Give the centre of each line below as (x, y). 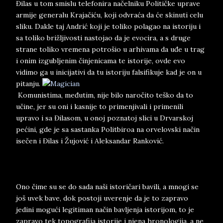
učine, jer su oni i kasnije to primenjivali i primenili (100, 107)
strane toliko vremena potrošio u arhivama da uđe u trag (110, 49)
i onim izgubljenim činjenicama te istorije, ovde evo (101, 61)
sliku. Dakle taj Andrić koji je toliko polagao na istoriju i (108, 26)
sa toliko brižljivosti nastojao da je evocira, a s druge (103, 38)
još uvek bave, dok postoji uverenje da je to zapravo (102, 198)
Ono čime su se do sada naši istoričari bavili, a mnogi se (107, 187)
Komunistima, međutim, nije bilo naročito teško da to (105, 95)
